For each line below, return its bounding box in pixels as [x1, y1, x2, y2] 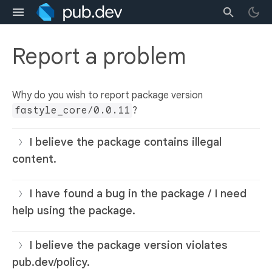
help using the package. [12, 204, 135, 218]
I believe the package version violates [29, 239, 228, 253]
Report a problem [12, 42, 186, 70]
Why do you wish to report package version [12, 89, 203, 102]
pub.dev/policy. [12, 256, 90, 270]
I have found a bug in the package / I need [29, 187, 246, 201]
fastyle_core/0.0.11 [15, 104, 130, 117]
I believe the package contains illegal [29, 135, 222, 149]
